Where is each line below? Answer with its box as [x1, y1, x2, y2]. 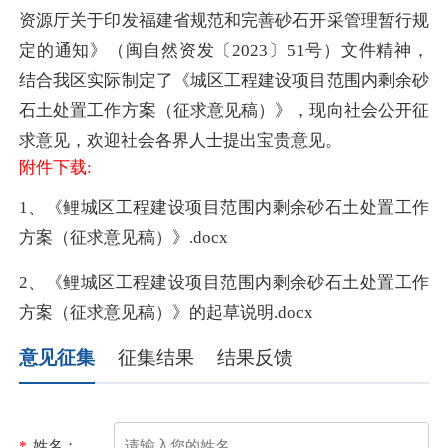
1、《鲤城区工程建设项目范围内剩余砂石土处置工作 [19, 198, 429, 218]
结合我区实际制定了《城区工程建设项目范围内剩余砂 [19, 71, 429, 91]
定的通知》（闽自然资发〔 [19, 41, 233, 61]
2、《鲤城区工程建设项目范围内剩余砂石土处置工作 [19, 272, 429, 292]
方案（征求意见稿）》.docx [19, 228, 228, 248]
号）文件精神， [304, 41, 430, 61]
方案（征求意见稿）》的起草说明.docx [19, 302, 313, 322]
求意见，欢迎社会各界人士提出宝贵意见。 [19, 131, 342, 151]
